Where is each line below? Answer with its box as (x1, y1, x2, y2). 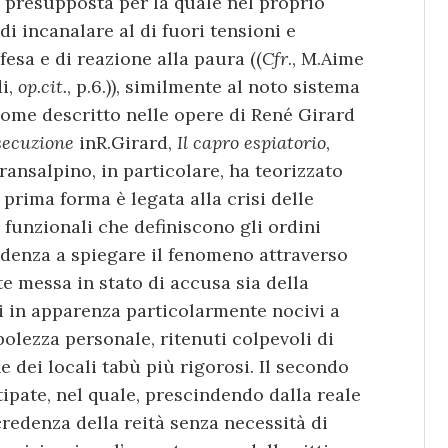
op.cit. (18, 74, 67, 98)
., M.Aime (288, 46, 364, 70)
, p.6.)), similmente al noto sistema (67, 74, 360, 98)
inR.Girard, (74, 130, 177, 154)
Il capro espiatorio (177, 130, 326, 154)
